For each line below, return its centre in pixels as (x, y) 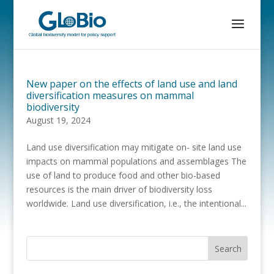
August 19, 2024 (58, 120)
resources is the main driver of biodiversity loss (119, 189)
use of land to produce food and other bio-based (123, 175)
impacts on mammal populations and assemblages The (136, 161)
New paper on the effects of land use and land (131, 84)
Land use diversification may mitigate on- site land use (134, 147)
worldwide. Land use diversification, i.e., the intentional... (136, 203)
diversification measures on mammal (110, 95)
